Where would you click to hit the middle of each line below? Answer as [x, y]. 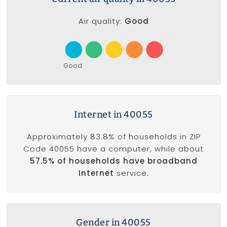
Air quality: [101, 21]
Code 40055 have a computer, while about [113, 148]
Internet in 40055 [113, 114]
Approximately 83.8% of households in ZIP [113, 136]
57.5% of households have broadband [113, 161]
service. [131, 173]
